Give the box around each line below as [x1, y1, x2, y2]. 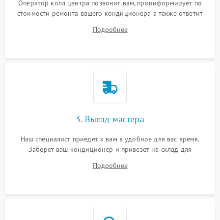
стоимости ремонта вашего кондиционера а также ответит [17, 9, 203, 18]
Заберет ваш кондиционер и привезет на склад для [28, 145, 192, 154]
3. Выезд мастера [76, 113, 144, 125]
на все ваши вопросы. [76, 19, 144, 28]
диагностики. [89, 155, 131, 164]
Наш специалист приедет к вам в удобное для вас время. [20, 135, 200, 143]
